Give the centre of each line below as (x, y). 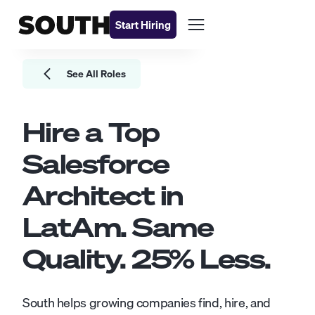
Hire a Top (91, 132)
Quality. (77, 259)
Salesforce (96, 164)
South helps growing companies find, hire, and (147, 303)
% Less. (220, 259)
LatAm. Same (118, 227)
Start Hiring (143, 25)
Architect (89, 195)
